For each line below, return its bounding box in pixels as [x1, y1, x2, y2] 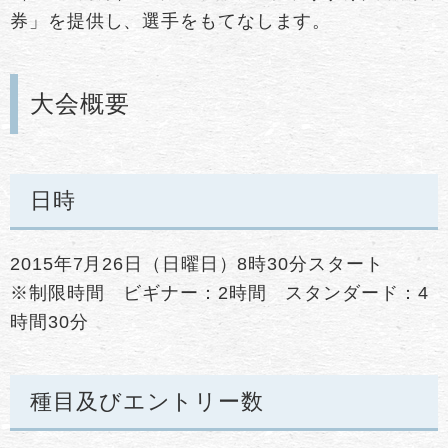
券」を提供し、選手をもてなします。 [10, 10, 332, 31]
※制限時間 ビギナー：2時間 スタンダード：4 [10, 282, 429, 303]
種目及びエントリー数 [30, 388, 264, 414]
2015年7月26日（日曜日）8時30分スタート [10, 253, 384, 274]
